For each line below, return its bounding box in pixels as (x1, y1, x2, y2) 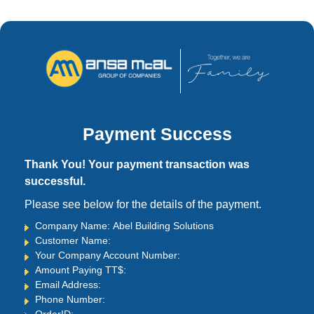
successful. (25, 175, 86, 187)
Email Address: (35, 279, 104, 291)
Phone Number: (35, 294, 108, 306)
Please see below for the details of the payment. (25, 198, 261, 211)
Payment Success (82, 123, 232, 144)
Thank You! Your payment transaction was (25, 158, 250, 170)
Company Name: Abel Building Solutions (35, 220, 214, 232)
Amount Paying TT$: (35, 264, 129, 276)
